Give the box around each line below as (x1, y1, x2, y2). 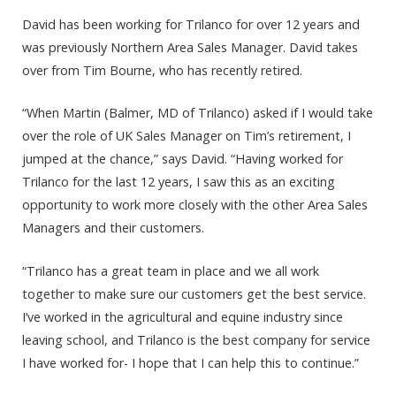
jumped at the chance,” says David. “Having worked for (22, 150, 343, 168)
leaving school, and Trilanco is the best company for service (22, 331, 370, 348)
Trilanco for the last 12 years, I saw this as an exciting (22, 173, 335, 191)
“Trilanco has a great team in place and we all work (22, 262, 319, 279)
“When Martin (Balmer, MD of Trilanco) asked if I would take (22, 104, 373, 122)
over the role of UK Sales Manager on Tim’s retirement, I (22, 127, 351, 145)
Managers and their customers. (22, 219, 204, 237)
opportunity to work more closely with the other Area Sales (22, 196, 368, 214)
